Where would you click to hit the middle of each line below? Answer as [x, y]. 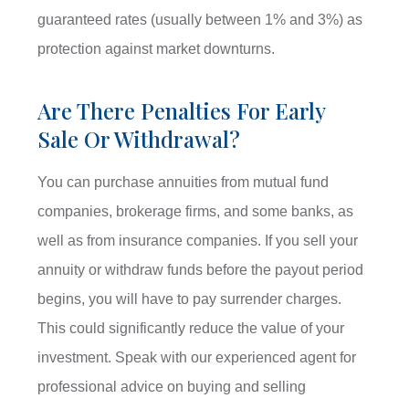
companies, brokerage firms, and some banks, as [196, 212]
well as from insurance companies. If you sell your [198, 241]
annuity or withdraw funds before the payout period [201, 270]
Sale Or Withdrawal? [139, 139]
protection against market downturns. [157, 49]
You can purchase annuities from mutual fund [184, 183]
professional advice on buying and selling [172, 387]
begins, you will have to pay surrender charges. [190, 299]
